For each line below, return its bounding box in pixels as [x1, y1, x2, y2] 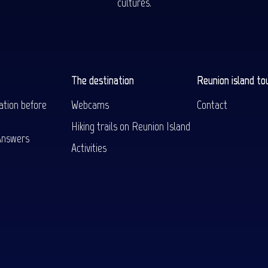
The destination [71, 73, 134, 88]
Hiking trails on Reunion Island [71, 119, 190, 134]
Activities [71, 141, 106, 156]
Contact [197, 98, 228, 112]
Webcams [71, 98, 109, 112]
